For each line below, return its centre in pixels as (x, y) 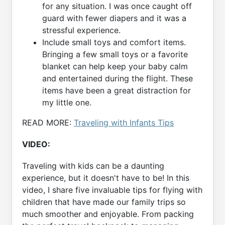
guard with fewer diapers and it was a (114, 18)
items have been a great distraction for (117, 90)
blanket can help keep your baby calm (115, 66)
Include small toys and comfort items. (114, 42)
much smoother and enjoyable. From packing (108, 214)
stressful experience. (81, 30)
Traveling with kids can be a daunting (93, 166)
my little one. (67, 102)
